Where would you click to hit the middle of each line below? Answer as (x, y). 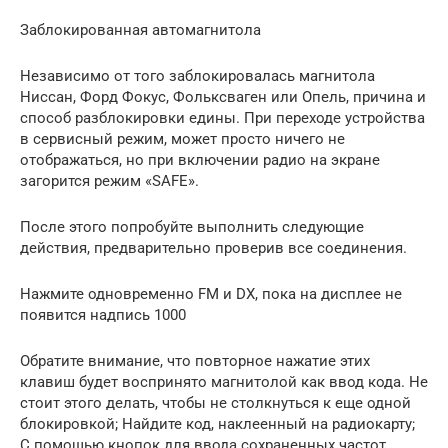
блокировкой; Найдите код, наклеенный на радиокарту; (217, 423)
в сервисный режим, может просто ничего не (182, 138)
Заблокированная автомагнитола (140, 29)
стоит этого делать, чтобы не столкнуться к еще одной (215, 402)
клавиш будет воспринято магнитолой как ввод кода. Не (224, 381)
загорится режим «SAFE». (109, 180)
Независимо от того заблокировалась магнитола (197, 75)
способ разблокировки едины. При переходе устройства (222, 117)
